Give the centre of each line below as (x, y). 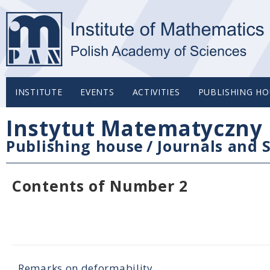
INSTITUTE (39, 92)
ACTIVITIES (156, 92)
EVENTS (97, 92)
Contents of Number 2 (100, 186)
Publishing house (75, 146)
